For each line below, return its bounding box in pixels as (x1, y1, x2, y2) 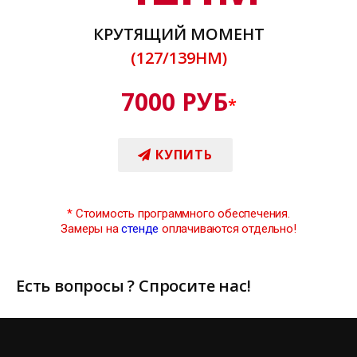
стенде (121, 222, 159, 237)
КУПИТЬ (151, 146, 213, 164)
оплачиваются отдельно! (159, 222, 296, 237)
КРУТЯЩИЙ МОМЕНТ (92, 23, 265, 45)
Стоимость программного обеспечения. (73, 206, 290, 222)
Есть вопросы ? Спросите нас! (16, 275, 251, 297)
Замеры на (61, 222, 122, 237)
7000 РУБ (120, 85, 228, 119)
